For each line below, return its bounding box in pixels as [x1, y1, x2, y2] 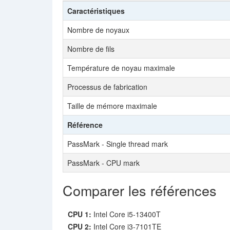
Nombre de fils [67, 44, 114, 54]
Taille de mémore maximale [67, 101, 157, 111]
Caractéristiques [67, 6, 125, 16]
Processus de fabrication [67, 82, 147, 92]
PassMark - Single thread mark [67, 139, 168, 149]
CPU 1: [68, 209, 91, 219]
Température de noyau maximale [67, 63, 175, 73]
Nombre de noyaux [67, 25, 129, 35]
